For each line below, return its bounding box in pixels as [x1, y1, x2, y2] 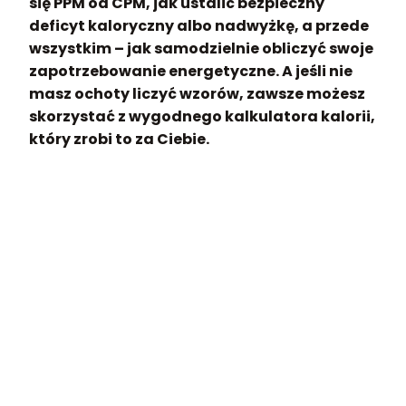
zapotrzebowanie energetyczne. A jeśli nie [29, 61, 353, 82]
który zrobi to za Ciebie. [29, 129, 209, 150]
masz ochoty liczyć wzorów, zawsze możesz [29, 83, 365, 104]
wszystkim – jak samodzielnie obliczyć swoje [29, 38, 373, 59]
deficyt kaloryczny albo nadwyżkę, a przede [29, 15, 369, 36]
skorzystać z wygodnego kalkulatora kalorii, [29, 106, 375, 127]
